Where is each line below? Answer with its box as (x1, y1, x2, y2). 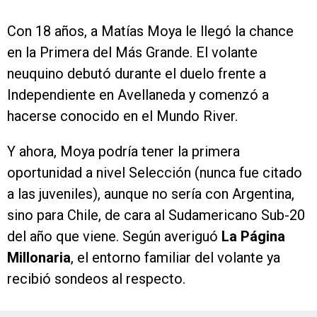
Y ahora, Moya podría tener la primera (7, 143, 240, 160)
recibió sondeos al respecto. (7, 270, 185, 287)
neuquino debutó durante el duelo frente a (7, 65, 266, 82)
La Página (221, 228, 285, 245)
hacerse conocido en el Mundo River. (7, 108, 238, 125)
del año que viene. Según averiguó (7, 228, 221, 245)
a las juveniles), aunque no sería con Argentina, (7, 185, 294, 202)
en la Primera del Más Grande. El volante (7, 44, 258, 61)
